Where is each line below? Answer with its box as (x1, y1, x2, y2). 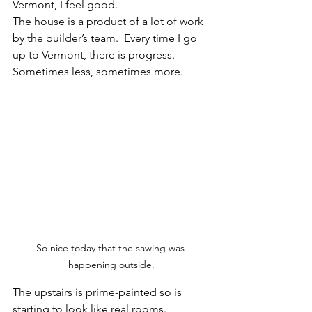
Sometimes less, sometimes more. (13, 64, 186, 78)
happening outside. (68, 258, 155, 271)
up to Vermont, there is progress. (13, 47, 180, 61)
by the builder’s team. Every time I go (13, 31, 200, 45)
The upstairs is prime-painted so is (13, 285, 185, 299)
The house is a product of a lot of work (13, 14, 206, 28)
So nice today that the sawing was (36, 241, 187, 254)
